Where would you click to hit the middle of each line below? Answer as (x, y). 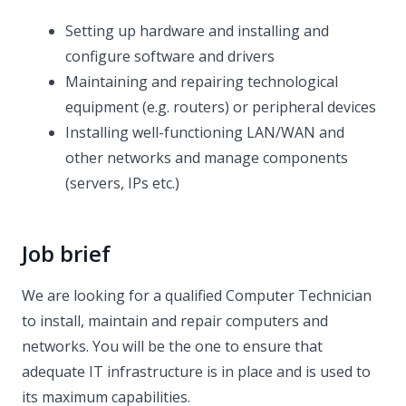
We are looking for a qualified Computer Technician (197, 295)
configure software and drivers (170, 56)
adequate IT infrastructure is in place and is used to (196, 372)
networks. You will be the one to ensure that (172, 346)
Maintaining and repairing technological (202, 82)
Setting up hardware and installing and (197, 31)
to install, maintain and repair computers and (175, 321)
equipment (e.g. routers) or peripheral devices (221, 107)
